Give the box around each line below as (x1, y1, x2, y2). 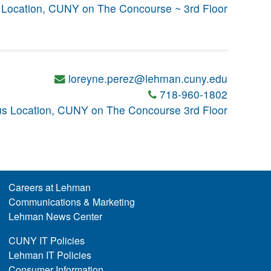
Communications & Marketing (8, 195, 135, 209)
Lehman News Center (8, 209, 102, 224)
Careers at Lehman (8, 180, 91, 195)
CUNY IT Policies (8, 233, 85, 248)
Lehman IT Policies (8, 248, 91, 263)
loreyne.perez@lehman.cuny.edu (68, 71, 227, 87)
